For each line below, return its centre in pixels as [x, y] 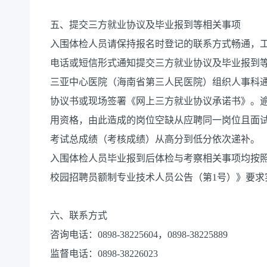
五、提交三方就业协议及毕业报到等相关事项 [145, 25]
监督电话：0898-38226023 [104, 254]
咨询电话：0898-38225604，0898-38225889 [139, 235]
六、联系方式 [79, 216]
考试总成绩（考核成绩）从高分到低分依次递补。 [155, 139]
